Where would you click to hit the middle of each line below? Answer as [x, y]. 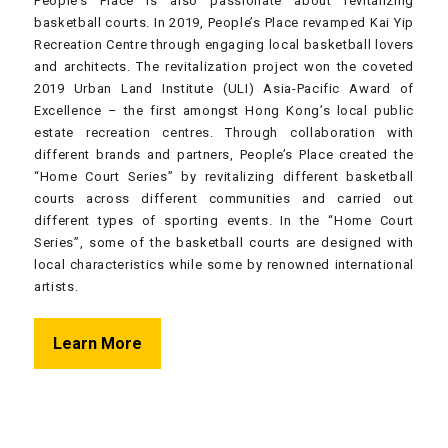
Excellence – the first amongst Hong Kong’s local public [224, 111]
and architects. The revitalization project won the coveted [224, 67]
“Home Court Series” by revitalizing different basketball [224, 177]
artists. [56, 287]
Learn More [98, 344]
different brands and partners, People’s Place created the [224, 155]
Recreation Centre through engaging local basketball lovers [224, 45]
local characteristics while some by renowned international [224, 265]
